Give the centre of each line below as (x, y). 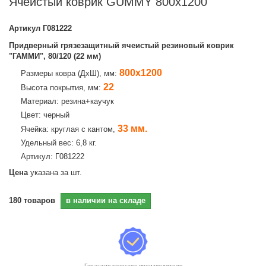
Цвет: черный (45, 115)
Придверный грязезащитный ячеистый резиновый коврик (121, 45)
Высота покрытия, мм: (62, 88)
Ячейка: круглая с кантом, (69, 129)
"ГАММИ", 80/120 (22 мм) (55, 56)
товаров (39, 200)
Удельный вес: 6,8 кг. (59, 143)
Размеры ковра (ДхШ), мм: (70, 73)
